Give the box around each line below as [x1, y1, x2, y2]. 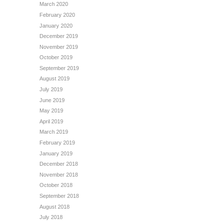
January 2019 [39, 150, 73, 156]
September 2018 [39, 193, 79, 199]
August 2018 [39, 203, 70, 210]
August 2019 [39, 75, 70, 82]
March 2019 [39, 129, 68, 135]
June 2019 [39, 97, 65, 103]
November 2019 [39, 43, 78, 50]
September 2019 [39, 65, 79, 71]
